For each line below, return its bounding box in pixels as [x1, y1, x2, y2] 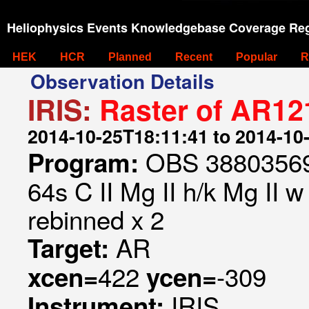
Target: [28, 230, 116, 266]
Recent [175, 51, 212, 63]
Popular [236, 51, 277, 63]
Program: [28, 144, 146, 180]
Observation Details [30, 67, 215, 95]
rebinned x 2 [28, 201, 164, 237]
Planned [108, 51, 152, 63]
